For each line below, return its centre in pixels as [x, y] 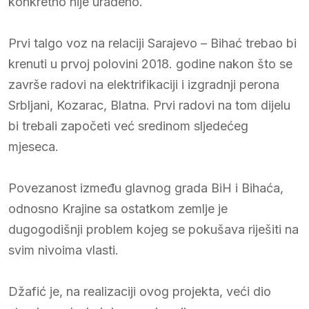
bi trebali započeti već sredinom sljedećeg [128, 126]
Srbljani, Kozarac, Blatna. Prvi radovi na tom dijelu [149, 105]
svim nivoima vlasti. [63, 250]
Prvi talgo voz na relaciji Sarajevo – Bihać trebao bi [152, 43]
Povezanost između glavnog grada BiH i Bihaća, [146, 188]
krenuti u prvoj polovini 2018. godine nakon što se [150, 63]
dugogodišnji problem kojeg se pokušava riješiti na [153, 229]
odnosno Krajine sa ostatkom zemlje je [118, 208]
